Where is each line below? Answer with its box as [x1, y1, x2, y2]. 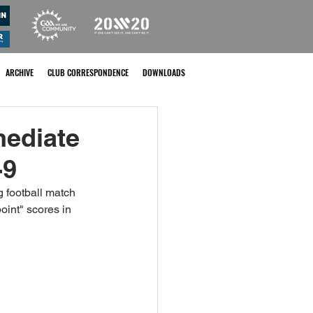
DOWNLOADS [143, 66, 185, 78]
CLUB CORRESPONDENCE [48, 66, 129, 78]
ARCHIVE [6, 66, 34, 78]
